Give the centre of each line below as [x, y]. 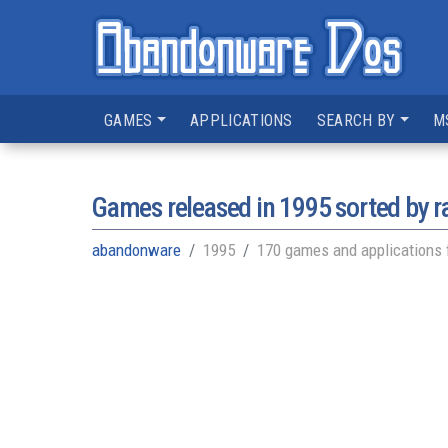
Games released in [186, 207]
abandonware [136, 250]
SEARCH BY [356, 120]
